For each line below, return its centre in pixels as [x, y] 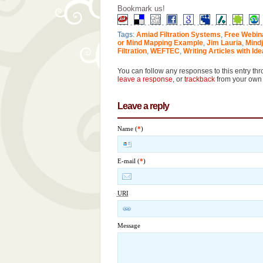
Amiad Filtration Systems [178, 35]
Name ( [127, 129]
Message [129, 225]
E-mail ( [128, 161]
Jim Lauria [224, 43]
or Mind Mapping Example [160, 43]
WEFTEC [165, 51]
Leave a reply [143, 106]
